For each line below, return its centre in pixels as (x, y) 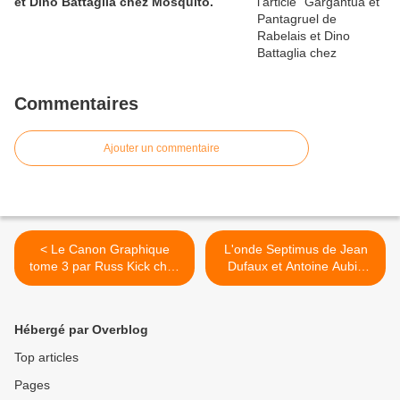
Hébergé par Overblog (81, 330)
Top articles (46, 358)
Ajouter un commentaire (162, 149)
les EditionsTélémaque (104, 283)
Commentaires (76, 104)
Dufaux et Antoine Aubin (296, 267)
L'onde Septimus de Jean (296, 250)
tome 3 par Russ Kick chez (104, 267)
